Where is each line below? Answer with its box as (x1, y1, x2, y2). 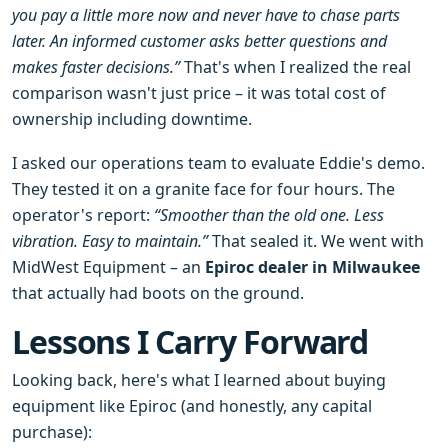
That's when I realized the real (180, 56, 411, 78)
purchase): (12, 421, 92, 443)
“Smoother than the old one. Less (154, 204, 384, 226)
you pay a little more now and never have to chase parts (12, 4, 400, 26)
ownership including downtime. (12, 108, 252, 130)
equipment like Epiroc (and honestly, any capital (12, 395, 372, 417)
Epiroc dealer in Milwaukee (205, 256, 420, 278)
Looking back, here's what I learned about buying (12, 369, 386, 391)
